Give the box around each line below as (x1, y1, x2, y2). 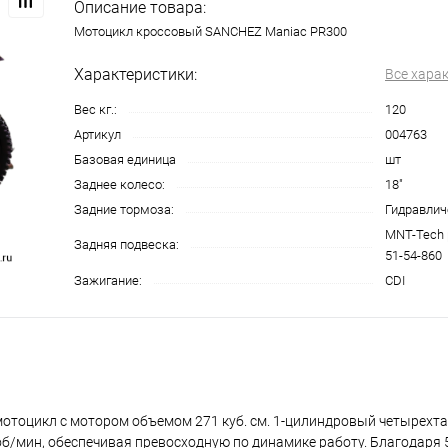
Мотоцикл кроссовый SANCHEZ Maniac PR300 (74, 24, 347, 40)
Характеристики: (74, 65, 197, 85)
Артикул (74, 127, 121, 143)
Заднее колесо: (74, 177, 165, 193)
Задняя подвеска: (74, 237, 179, 253)
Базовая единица (74, 152, 176, 168)
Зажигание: (74, 273, 142, 289)
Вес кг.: (74, 102, 117, 118)
